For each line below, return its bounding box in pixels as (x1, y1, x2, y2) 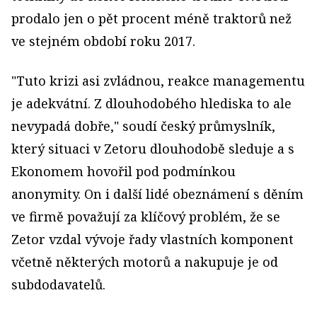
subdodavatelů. (11, 276, 105, 294)
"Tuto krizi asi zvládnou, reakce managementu (11, 72, 305, 90)
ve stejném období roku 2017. (11, 33, 195, 50)
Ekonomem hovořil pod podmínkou (11, 163, 236, 180)
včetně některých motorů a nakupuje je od (11, 253, 278, 271)
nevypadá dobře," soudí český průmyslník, (11, 117, 275, 135)
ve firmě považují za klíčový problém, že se (11, 208, 280, 226)
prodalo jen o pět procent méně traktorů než (11, 10, 292, 28)
